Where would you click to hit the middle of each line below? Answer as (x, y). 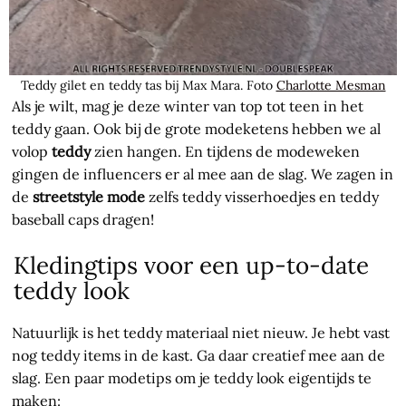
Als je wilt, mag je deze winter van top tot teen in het (188, 106)
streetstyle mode (89, 197)
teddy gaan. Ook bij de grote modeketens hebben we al (197, 129)
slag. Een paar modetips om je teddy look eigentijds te (194, 378)
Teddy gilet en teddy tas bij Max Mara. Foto (148, 86)
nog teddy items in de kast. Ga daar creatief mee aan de (199, 356)
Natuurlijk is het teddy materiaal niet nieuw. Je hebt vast (201, 333)
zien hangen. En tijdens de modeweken (226, 152)
